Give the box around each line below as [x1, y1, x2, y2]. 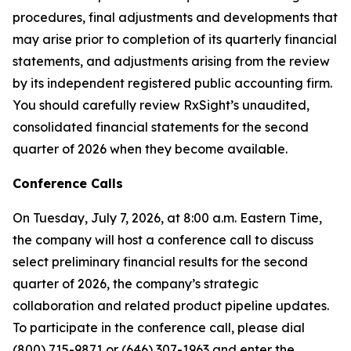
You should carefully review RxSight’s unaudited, [13, 97, 309, 114]
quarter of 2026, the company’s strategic [13, 276, 259, 292]
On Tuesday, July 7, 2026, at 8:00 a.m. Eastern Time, [13, 210, 322, 226]
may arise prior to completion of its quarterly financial [13, 31, 337, 48]
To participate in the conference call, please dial [13, 320, 305, 336]
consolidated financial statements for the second [13, 119, 309, 136]
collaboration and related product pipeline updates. [13, 298, 329, 314]
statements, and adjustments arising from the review [13, 53, 330, 70]
